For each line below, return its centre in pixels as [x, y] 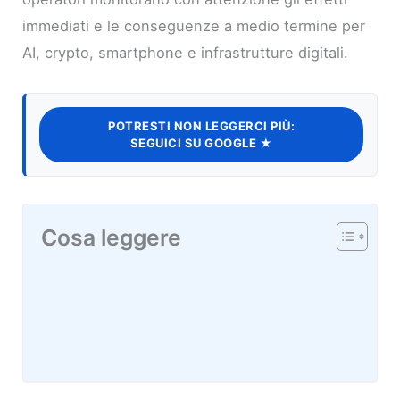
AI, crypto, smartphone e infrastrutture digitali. [186, 52]
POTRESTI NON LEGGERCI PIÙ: [201, 125]
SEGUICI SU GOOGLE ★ [201, 142]
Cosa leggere [112, 237]
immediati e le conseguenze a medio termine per [194, 25]
